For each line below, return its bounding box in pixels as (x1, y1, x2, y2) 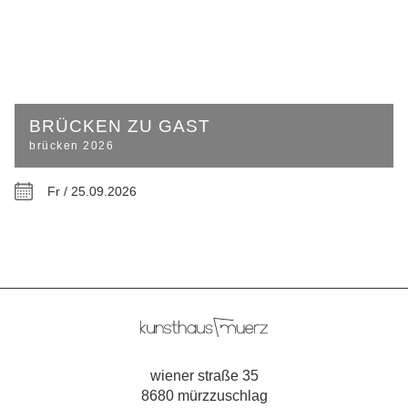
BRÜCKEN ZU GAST (29, 117, 210, 137)
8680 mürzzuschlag (140, 388, 268, 403)
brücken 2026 (29, 139, 114, 153)
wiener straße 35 (149, 368, 259, 383)
